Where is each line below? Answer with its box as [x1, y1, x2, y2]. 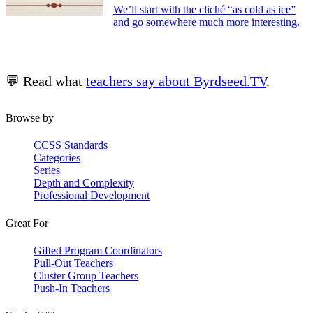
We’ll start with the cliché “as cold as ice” [113, 3, 296, 15]
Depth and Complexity [34, 177, 134, 189]
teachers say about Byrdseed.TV [86, 73, 266, 89]
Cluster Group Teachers [34, 269, 138, 282]
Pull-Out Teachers [34, 256, 113, 269]
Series [34, 164, 60, 177]
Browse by [6, 111, 54, 124]
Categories [34, 152, 80, 164]
